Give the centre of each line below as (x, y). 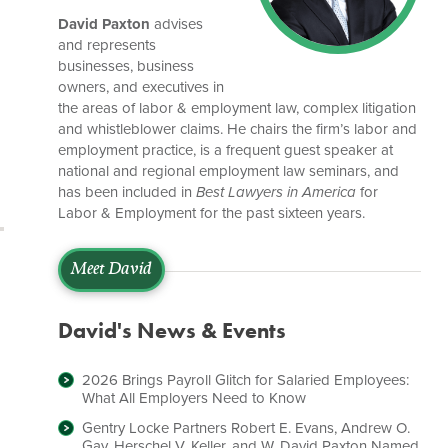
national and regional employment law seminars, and (229, 171)
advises (177, 24)
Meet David (112, 270)
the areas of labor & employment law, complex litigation (237, 108)
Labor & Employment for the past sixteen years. (212, 213)
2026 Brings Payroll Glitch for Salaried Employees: (246, 380)
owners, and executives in (141, 87)
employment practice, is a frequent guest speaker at (226, 150)
